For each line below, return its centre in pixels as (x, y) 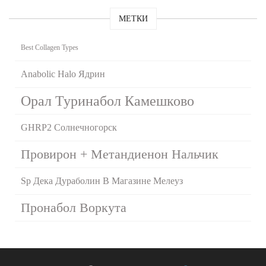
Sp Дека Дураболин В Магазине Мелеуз (102, 181)
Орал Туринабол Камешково (107, 101)
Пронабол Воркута (74, 208)
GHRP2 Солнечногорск (69, 128)
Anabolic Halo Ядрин (63, 74)
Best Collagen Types (50, 48)
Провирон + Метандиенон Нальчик (120, 154)
